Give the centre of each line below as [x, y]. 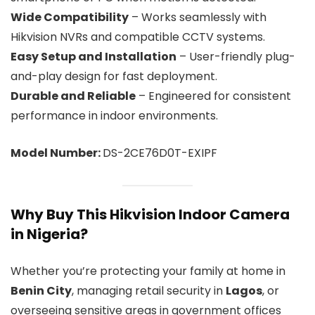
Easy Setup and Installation [94, 56]
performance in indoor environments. [114, 115]
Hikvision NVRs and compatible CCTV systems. [138, 37]
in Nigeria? [49, 234]
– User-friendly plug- [236, 56]
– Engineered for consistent [213, 96]
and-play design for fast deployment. [114, 76]
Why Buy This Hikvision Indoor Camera [150, 214]
